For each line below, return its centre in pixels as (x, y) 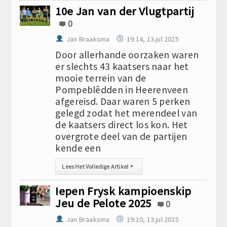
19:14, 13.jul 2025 (153, 39)
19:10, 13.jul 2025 (153, 219)
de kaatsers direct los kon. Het (122, 125)
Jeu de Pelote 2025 (103, 203)
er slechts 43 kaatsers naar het (122, 66)
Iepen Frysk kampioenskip (123, 191)
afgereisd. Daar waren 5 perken (123, 101)
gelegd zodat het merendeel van (126, 113)
